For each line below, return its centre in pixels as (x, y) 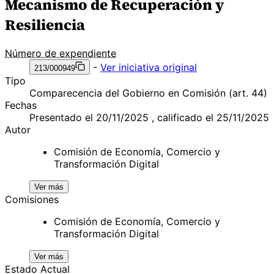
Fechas (21, 105)
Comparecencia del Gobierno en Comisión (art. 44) (148, 93)
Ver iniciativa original (149, 67)
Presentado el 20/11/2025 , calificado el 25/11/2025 (149, 117)
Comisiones (32, 199)
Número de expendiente (61, 53)
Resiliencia (45, 24)
